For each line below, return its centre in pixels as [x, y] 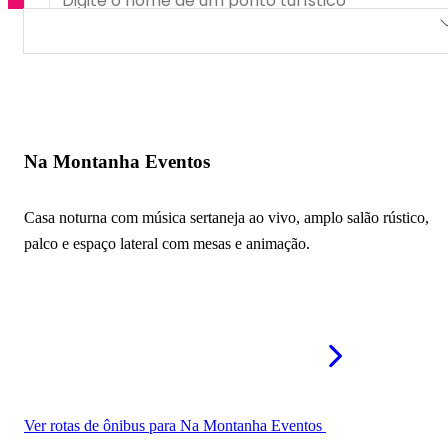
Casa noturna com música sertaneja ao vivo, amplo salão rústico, [226, 218]
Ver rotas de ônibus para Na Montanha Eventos [175, 426]
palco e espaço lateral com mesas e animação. [167, 244]
